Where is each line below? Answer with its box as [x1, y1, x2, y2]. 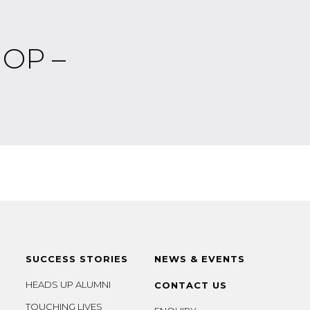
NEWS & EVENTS [154, 253, 246, 264]
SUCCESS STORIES [26, 253, 129, 264]
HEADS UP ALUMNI [26, 279, 111, 290]
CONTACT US [154, 280, 228, 291]
